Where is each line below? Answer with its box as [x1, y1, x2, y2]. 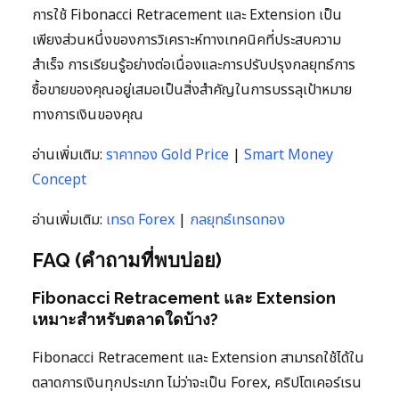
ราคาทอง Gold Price [106, 143, 229, 166]
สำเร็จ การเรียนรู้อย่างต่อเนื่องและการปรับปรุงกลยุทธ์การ [32, 53, 355, 76]
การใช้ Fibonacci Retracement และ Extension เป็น [32, 4, 342, 26]
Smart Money [244, 143, 333, 166]
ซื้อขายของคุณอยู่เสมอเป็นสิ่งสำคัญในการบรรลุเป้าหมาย [32, 78, 352, 101]
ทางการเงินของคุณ [32, 103, 143, 126]
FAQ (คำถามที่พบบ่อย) [32, 248, 222, 272]
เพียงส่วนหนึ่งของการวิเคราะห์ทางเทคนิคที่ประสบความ [32, 28, 341, 51]
